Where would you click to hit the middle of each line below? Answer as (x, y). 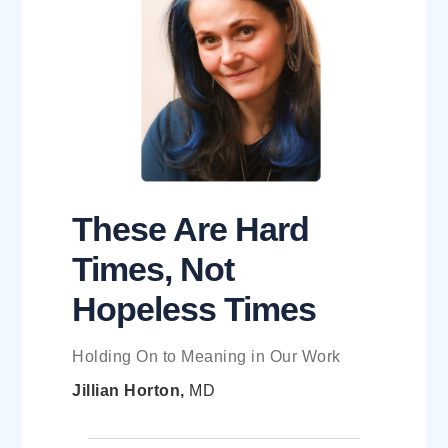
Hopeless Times (194, 309)
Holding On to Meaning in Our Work (206, 357)
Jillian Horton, (131, 391)
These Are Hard (191, 229)
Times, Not (153, 269)
